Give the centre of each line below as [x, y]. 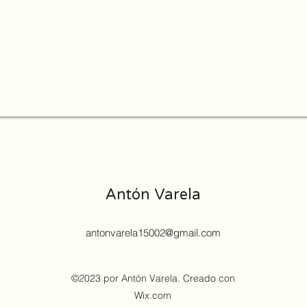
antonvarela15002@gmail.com [153, 233]
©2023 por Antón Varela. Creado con [153, 278]
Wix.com [153, 295]
